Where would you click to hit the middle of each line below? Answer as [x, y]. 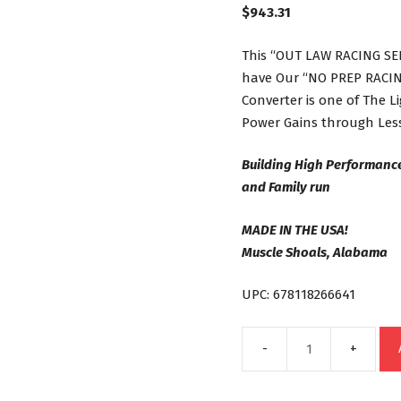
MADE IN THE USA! [295, 230]
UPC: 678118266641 [299, 294]
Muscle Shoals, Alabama [315, 252]
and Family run [286, 187]
